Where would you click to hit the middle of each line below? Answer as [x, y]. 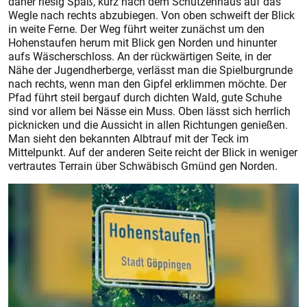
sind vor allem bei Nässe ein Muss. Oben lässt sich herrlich [149, 111]
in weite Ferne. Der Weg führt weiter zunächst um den [136, 28]
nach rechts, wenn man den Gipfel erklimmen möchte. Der [147, 83]
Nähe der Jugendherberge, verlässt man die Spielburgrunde [150, 70]
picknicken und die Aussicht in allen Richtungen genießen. [148, 124]
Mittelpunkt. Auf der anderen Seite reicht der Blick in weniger [153, 152]
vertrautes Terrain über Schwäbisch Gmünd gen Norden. [143, 165]
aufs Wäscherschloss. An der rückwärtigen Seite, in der [140, 56]
